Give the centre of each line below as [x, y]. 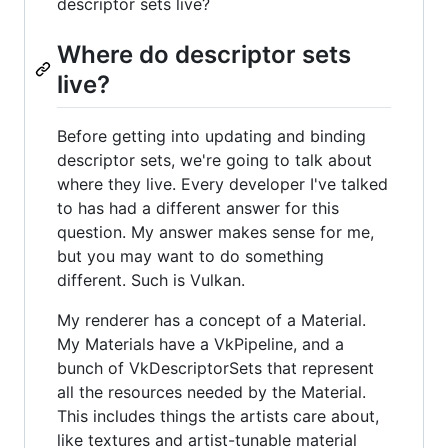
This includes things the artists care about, [218, 415]
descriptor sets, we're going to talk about [214, 159]
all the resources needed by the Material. [211, 391]
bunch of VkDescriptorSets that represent [215, 367]
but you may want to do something [190, 255]
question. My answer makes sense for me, [215, 231]
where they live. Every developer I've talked [222, 183]
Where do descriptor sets [204, 54]
